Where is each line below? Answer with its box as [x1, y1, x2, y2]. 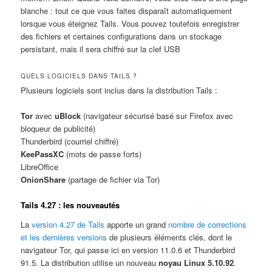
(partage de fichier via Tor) [66, 173, 160, 185]
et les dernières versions [21, 231, 107, 243]
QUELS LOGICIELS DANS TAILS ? [21, 71, 138, 80]
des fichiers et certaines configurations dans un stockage [21, 30, 222, 42]
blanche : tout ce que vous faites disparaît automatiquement [21, 4, 233, 16]
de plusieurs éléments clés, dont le [107, 231, 233, 243]
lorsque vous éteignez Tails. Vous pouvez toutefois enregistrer [21, 17, 240, 29]
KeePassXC [21, 148, 64, 160]
